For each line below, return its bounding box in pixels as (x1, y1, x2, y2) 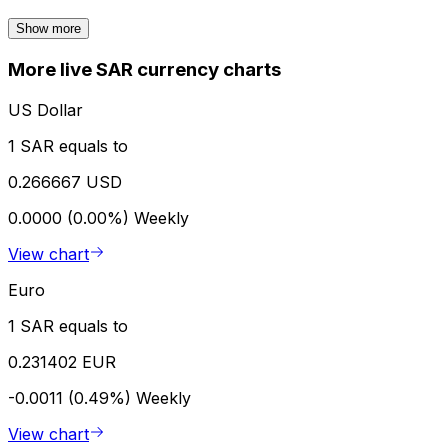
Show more (16, 21, 81, 37)
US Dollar (8, 99, 83, 120)
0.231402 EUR (8, 351, 116, 372)
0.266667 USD (8, 171, 122, 192)
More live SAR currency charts (8, 58, 281, 82)
